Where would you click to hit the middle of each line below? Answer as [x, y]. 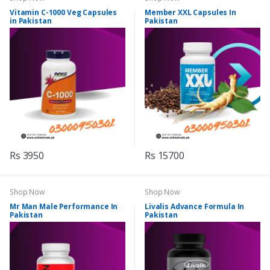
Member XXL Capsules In [190, 13]
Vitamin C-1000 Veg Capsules [64, 13]
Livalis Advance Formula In [195, 207]
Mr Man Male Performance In [64, 207]
